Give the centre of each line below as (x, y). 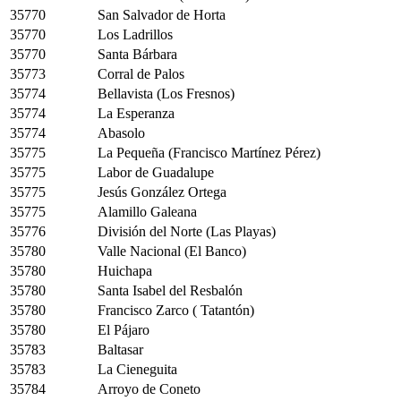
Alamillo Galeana (147, 212)
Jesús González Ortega (162, 192)
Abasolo (121, 133)
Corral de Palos (141, 74)
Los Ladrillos (135, 34)
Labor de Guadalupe (156, 172)
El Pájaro (124, 330)
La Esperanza (136, 113)
